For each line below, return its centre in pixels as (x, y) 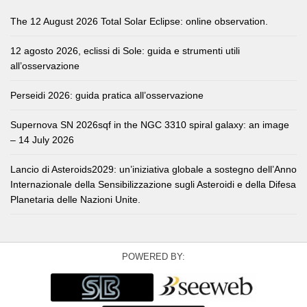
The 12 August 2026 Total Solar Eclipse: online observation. (139, 21)
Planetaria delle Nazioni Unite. (75, 199)
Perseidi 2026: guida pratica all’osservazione (107, 95)
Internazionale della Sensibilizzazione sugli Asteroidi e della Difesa (153, 184)
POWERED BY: (153, 256)
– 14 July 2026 (42, 139)
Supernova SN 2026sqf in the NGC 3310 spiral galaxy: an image (150, 124)
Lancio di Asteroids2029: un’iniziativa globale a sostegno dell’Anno (153, 169)
